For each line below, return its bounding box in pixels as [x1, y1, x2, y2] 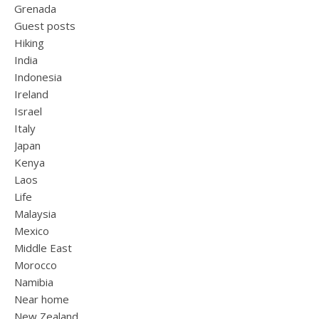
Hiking [14, 36, 44, 50]
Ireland [14, 87, 48, 101]
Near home [14, 292, 69, 306]
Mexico [14, 224, 49, 238]
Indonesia [14, 70, 62, 84]
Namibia [14, 275, 53, 289]
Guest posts [14, 19, 75, 33]
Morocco [14, 258, 57, 272]
